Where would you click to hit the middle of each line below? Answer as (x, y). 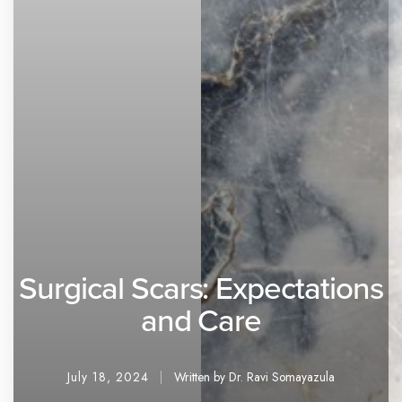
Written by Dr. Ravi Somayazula (254, 377)
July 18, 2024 (108, 377)
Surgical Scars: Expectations (201, 287)
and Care (201, 319)
